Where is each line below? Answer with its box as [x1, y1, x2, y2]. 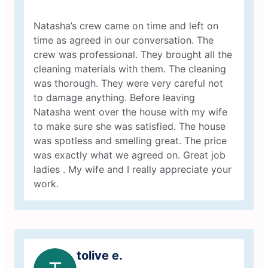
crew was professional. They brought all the [33, 48, 232, 60]
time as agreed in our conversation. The [33, 34, 214, 46]
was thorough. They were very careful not [33, 77, 223, 89]
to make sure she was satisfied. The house [33, 120, 226, 132]
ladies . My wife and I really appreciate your [33, 163, 232, 175]
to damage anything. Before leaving [33, 92, 195, 103]
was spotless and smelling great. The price [33, 135, 227, 147]
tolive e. [77, 248, 123, 263]
